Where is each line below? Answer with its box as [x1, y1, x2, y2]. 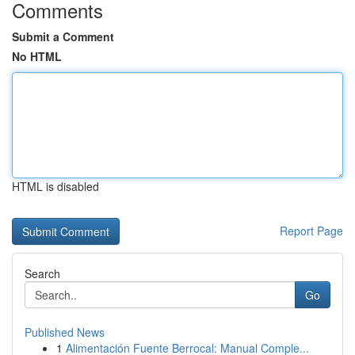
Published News [25, 324, 105, 340]
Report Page [280, 223, 343, 239]
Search [25, 265, 60, 281]
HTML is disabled [12, 178, 99, 194]
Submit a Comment [12, 29, 114, 44]
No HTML [12, 48, 62, 64]
